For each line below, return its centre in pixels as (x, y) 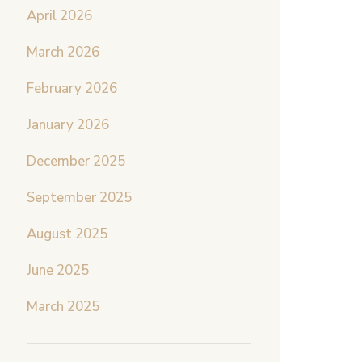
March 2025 (63, 306)
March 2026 (63, 52)
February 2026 (72, 88)
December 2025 (76, 161)
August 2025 (67, 234)
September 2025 (79, 197)
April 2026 (59, 15)
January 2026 (68, 124)
